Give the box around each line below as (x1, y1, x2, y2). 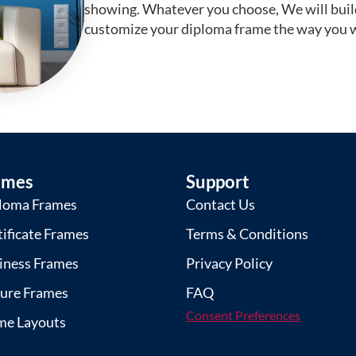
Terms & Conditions (185, 225, 308, 243)
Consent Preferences (185, 308, 300, 323)
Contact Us (185, 195, 255, 214)
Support (185, 171, 250, 193)
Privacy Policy (185, 254, 273, 273)
